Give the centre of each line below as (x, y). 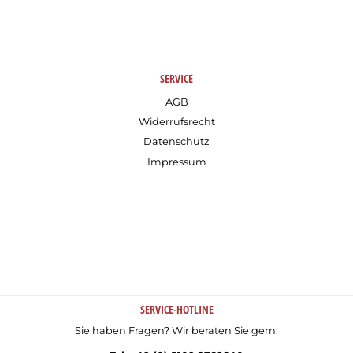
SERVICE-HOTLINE (176, 310)
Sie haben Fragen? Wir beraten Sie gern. (176, 330)
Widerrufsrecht (176, 122)
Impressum (176, 162)
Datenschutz (176, 142)
